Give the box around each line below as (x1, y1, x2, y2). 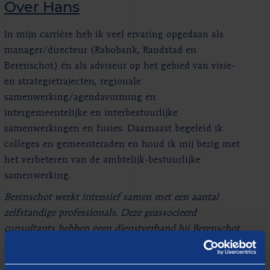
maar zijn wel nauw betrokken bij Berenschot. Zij (4, 240, 216, 250)
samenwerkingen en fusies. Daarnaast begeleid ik (4, 124, 223, 134)
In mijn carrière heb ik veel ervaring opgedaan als (4, 30, 224, 40)
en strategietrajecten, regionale (4, 77, 141, 87)
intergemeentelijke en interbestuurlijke (4, 108, 178, 119)
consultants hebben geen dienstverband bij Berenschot (4, 224, 240, 234)
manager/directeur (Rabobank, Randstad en (4, 46, 196, 56)
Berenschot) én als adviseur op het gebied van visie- (4, 61, 235, 72)
